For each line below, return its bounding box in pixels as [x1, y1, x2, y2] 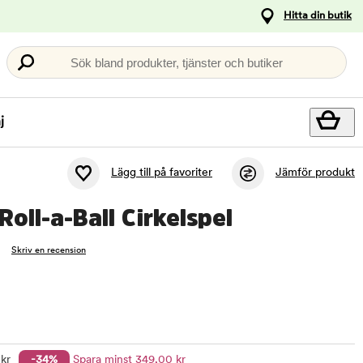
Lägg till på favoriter [111, 167, 212, 180]
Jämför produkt [275, 167, 355, 180]
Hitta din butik [284, 11, 352, 21]
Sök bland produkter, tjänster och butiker [70, 55, 283, 70]
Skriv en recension [11, 246, 86, 255]
